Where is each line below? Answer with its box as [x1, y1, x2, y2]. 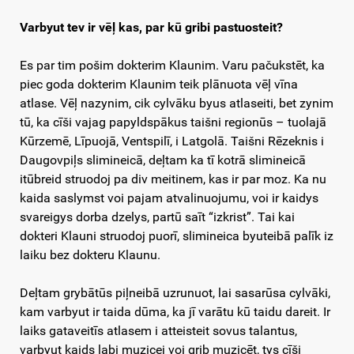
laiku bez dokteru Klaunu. [20, 247, 160, 263]
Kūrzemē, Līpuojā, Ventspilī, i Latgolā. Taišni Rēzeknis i [20, 134, 324, 149]
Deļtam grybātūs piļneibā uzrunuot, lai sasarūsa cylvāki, [20, 285, 330, 301]
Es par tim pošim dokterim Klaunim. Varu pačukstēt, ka [20, 58, 325, 73]
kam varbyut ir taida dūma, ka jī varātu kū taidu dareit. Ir [20, 304, 330, 320]
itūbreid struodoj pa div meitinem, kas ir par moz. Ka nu [20, 171, 326, 187]
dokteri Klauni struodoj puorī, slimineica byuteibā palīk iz [20, 228, 333, 244]
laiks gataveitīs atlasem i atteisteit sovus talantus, [20, 323, 297, 339]
